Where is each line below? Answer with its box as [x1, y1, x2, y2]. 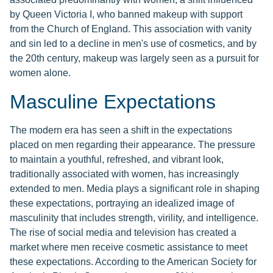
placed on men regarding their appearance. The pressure [10, 140, 255, 151]
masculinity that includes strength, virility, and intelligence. [10, 213, 258, 224]
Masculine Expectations [10, 91, 216, 113]
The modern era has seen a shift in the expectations [10, 125, 232, 136]
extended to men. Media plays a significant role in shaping [10, 183, 260, 194]
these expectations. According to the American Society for [10, 257, 257, 268]
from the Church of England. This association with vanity [10, 24, 252, 35]
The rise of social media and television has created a [10, 227, 236, 238]
